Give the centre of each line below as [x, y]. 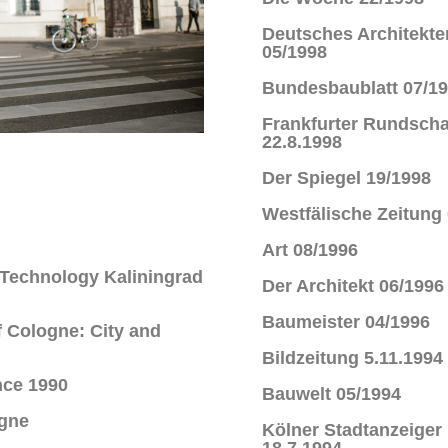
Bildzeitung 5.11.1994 [352, 358]
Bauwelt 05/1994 [331, 394]
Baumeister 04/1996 [345, 322]
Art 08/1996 [309, 250]
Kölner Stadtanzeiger [351, 430]
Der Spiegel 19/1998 [346, 178]
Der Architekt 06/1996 [352, 286]
